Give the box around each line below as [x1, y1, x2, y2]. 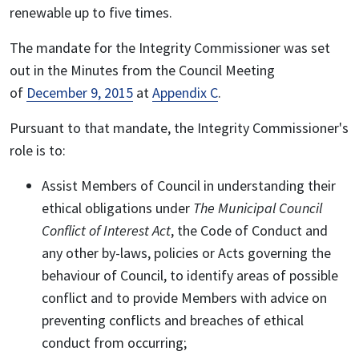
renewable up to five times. [10, 3, 172, 22]
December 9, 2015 [26, 83, 133, 103]
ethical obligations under [42, 199, 193, 218]
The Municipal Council [193, 199, 322, 218]
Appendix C [152, 83, 218, 103]
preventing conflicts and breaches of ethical [42, 311, 304, 330]
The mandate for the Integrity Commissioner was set [10, 38, 330, 58]
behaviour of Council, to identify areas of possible [42, 266, 338, 285]
